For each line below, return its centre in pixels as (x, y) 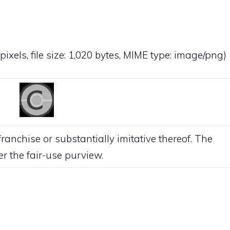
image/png (199, 55)
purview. (83, 155)
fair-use (44, 155)
